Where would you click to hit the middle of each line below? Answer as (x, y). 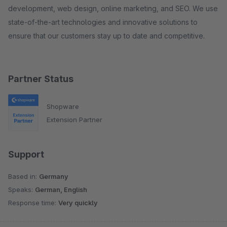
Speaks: (22, 190)
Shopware (63, 106)
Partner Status (41, 79)
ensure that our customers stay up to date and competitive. (106, 36)
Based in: (24, 177)
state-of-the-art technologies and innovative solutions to (103, 22)
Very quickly (78, 203)
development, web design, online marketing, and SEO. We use (113, 8)
